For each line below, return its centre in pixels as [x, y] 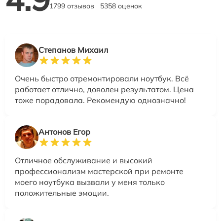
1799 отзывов [72, 6]
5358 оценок [121, 6]
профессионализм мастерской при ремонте [99, 171]
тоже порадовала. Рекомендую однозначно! [100, 100]
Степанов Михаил [73, 50]
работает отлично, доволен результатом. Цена [104, 89]
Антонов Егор [64, 131]
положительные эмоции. [62, 193]
